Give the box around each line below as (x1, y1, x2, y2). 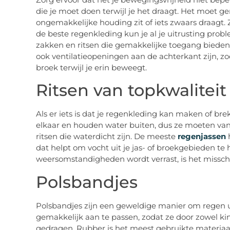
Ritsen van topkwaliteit (35, 80, 226, 101)
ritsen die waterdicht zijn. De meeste (35, 131, 176, 142)
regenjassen (175, 131, 226, 142)
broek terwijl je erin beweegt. (35, 62, 147, 72)
